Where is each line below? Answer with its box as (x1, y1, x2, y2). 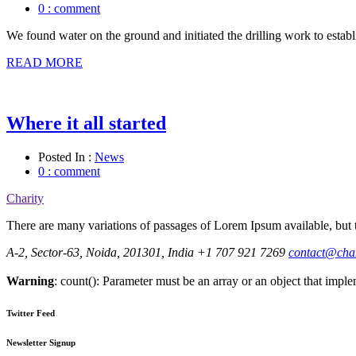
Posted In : (38, 149, 95, 164)
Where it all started (6, 112, 166, 133)
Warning (6, 273, 54, 288)
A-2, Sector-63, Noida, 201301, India (6, 245, 194, 259)
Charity (6, 191, 44, 205)
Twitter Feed (6, 308, 55, 318)
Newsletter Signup (6, 337, 75, 347)
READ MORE (6, 55, 83, 69)
